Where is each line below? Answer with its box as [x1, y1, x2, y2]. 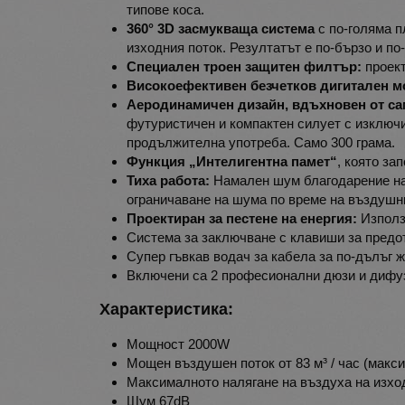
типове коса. [127, 2, 205, 18]
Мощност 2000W [127, 336, 231, 353]
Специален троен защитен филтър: [127, 59, 366, 75]
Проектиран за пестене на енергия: [127, 211, 362, 227]
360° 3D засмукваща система [127, 21, 316, 37]
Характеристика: [99, 300, 234, 319]
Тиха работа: [127, 173, 211, 189]
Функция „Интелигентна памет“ [127, 154, 338, 170]
